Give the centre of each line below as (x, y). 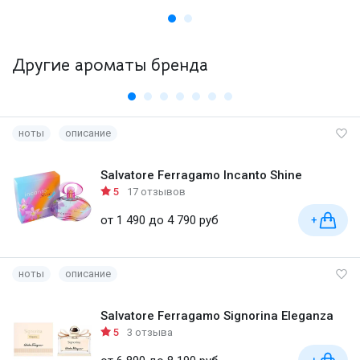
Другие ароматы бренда (110, 65)
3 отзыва (150, 332)
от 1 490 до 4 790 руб (160, 220)
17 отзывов (156, 192)
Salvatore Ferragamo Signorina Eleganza (217, 316)
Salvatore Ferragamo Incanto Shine (201, 175)
